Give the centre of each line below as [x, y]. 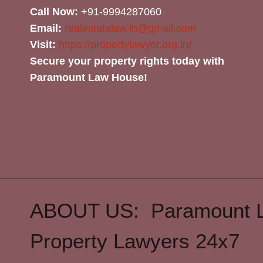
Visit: [43, 45]
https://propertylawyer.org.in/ [125, 45]
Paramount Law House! [89, 77]
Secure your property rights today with [127, 61]
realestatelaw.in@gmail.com [130, 28]
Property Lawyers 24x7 [135, 241]
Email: [46, 28]
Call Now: [54, 12]
